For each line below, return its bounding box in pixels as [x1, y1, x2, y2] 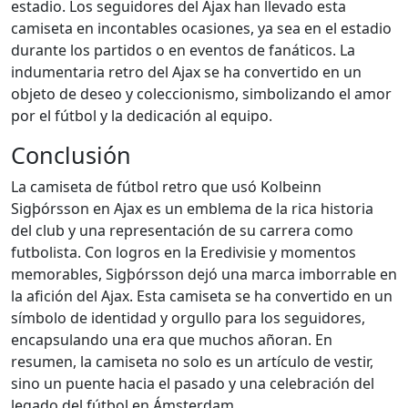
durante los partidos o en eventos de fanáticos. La [11, 40, 355, 60]
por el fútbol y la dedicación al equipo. [11, 106, 272, 126]
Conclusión [11, 139, 131, 170]
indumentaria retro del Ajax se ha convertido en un [11, 62, 362, 82]
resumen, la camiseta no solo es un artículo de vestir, [11, 352, 373, 372]
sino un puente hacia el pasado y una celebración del [11, 373, 374, 393]
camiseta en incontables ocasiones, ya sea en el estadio [11, 18, 392, 38]
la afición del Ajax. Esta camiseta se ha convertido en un [11, 286, 393, 306]
